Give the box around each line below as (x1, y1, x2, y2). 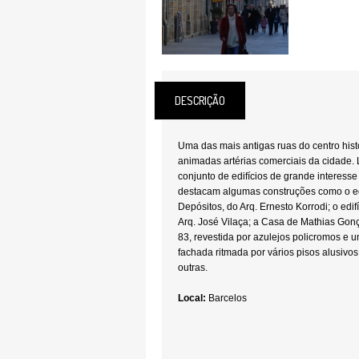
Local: (178, 292, 206, 304)
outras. (178, 262, 208, 273)
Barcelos (206, 292, 247, 304)
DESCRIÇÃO (175, 94, 225, 107)
